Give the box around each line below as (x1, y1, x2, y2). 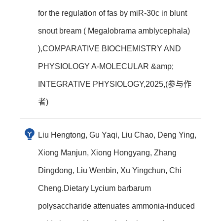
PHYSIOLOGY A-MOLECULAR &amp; (38, 62, 174, 71)
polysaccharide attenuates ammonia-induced (38, 202, 195, 210)
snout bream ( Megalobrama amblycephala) (38, 27, 190, 35)
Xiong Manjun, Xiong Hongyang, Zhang (38, 148, 177, 157)
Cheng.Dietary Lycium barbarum (38, 184, 151, 192)
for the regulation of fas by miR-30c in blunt (38, 9, 187, 17)
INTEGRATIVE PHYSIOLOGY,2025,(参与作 (38, 80, 191, 88)
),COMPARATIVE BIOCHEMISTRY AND (38, 44, 181, 53)
